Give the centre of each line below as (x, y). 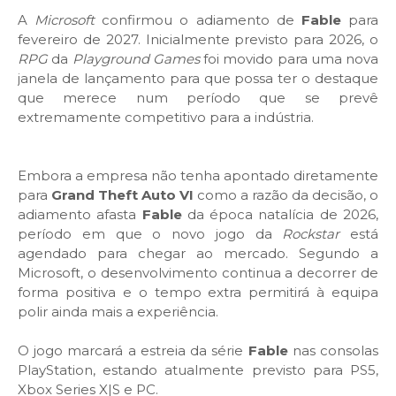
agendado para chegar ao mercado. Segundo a (198, 253)
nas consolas (335, 350)
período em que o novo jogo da (150, 233)
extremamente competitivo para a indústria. (166, 117)
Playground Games (136, 58)
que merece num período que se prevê (198, 97)
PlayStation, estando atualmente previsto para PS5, (198, 369)
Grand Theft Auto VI (122, 194)
